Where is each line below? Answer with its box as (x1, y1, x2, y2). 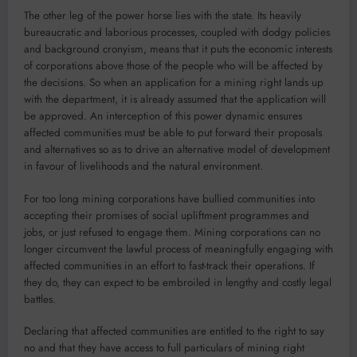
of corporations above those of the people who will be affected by (24, 58, 323, 74)
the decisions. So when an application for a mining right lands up (24, 75, 324, 91)
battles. (24, 291, 56, 307)
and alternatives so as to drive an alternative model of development (24, 142, 330, 158)
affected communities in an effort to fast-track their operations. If (24, 257, 315, 273)
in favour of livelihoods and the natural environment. (24, 159, 263, 175)
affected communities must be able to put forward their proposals (24, 125, 322, 141)
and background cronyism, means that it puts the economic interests (24, 41, 332, 57)
